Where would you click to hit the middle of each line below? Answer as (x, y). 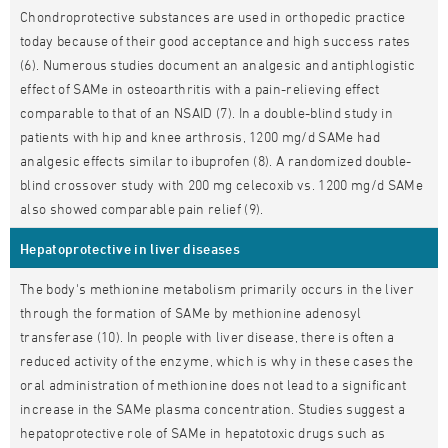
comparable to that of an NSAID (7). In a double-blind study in (206, 112)
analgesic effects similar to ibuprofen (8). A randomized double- (216, 160)
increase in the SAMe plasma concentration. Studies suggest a (213, 408)
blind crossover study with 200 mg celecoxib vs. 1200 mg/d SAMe (221, 184)
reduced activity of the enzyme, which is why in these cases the (217, 360)
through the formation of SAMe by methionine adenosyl (191, 312)
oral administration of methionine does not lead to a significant (213, 384)
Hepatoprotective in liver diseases (130, 248)
